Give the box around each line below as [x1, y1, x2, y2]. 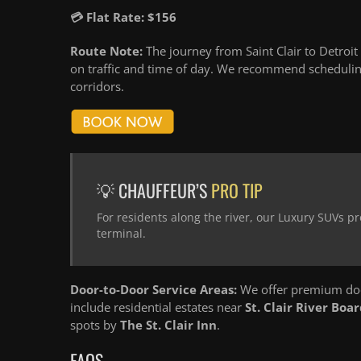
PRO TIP [211, 177, 263, 204]
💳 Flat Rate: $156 [70, 9, 176, 25]
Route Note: [70, 43, 143, 59]
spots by [70, 317, 120, 334]
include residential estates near [70, 299, 245, 316]
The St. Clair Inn [120, 317, 217, 334]
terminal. [97, 226, 146, 242]
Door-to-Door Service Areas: [70, 281, 237, 298]
